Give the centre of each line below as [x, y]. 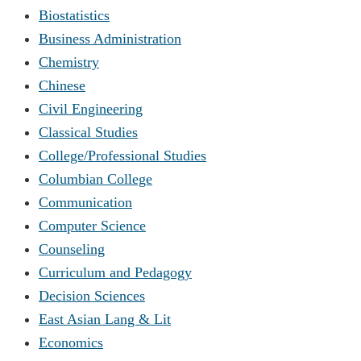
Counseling [72, 249]
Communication [85, 202]
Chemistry [69, 62]
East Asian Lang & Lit [105, 319]
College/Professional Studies [122, 155]
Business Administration [110, 38]
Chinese [62, 85]
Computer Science [92, 225]
